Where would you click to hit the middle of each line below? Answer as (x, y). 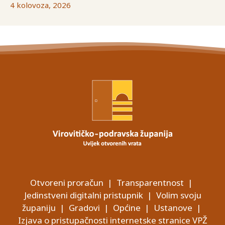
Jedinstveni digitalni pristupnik (83, 195)
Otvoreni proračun (67, 183)
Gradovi (84, 208)
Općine (127, 208)
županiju (39, 208)
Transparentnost (150, 183)
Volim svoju (179, 195)
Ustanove (173, 208)
